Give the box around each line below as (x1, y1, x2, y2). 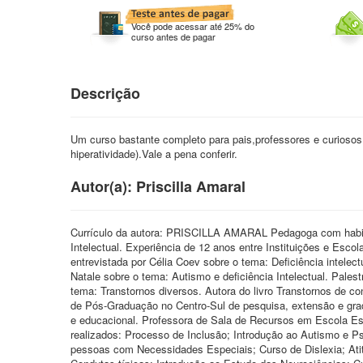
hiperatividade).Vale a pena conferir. (70, 146, 237, 161)
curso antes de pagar (131, 30, 216, 43)
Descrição (70, 83, 140, 104)
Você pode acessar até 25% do (131, 19, 254, 32)
